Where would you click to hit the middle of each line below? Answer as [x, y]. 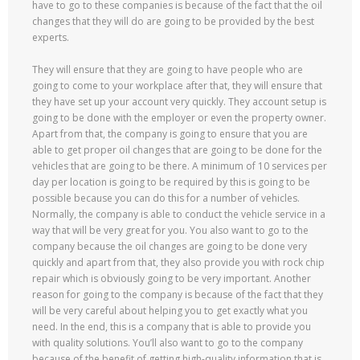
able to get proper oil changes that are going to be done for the [177, 150]
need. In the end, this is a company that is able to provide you [172, 327]
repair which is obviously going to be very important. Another [172, 278]
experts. [51, 37]
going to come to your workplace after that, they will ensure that [177, 86]
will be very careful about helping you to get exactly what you [170, 311]
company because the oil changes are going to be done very [170, 246]
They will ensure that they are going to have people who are [168, 70]
